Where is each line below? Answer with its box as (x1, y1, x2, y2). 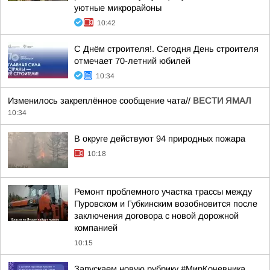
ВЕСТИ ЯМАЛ (193, 96, 251, 105)
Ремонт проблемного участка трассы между (74, 187, 252, 196)
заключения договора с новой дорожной (74, 211, 239, 221)
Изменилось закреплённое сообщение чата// (8, 96, 193, 105)
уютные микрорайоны (74, 3, 162, 13)
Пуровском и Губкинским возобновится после (74, 199, 257, 209)
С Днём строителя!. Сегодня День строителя (74, 44, 259, 54)
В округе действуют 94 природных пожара (74, 134, 245, 143)
